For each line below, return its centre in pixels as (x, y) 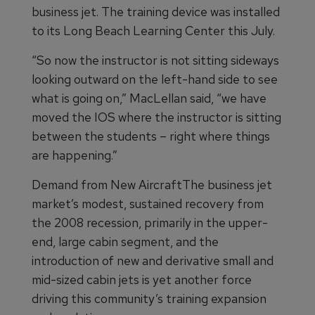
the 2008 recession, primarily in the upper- (150, 223)
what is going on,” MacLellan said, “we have (149, 98)
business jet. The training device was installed (156, 12)
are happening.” (75, 155)
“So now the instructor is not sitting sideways (155, 60)
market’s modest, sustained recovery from (148, 204)
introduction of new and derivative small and (153, 261)
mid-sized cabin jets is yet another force (142, 280)
